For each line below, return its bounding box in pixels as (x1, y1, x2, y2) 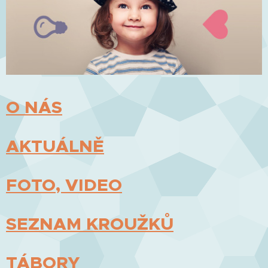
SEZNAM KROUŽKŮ (6, 212, 173, 235)
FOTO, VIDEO (6, 173, 122, 196)
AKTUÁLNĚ (6, 134, 104, 157)
